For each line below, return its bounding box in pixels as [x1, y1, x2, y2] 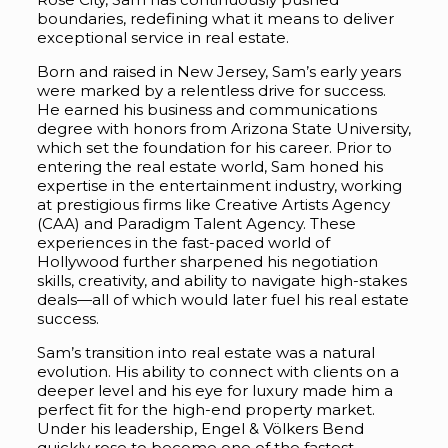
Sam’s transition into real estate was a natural [36, 343, 375, 363]
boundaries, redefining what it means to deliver [36, 9, 394, 29]
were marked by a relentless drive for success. [36, 81, 386, 101]
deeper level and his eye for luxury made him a [36, 381, 393, 401]
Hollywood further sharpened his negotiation [36, 252, 378, 272]
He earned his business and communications [36, 100, 377, 120]
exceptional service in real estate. [36, 28, 289, 48]
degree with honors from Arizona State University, [36, 119, 411, 139]
